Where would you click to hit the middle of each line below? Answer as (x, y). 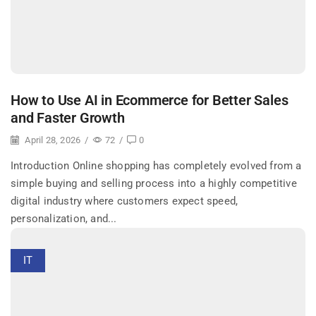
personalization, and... (64, 219)
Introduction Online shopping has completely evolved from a (156, 166)
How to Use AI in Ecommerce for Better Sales (150, 101)
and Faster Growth (68, 119)
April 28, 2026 (52, 140)
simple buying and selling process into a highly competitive (154, 184)
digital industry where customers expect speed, (124, 201)
